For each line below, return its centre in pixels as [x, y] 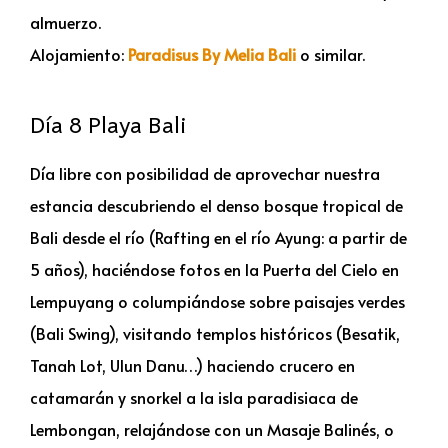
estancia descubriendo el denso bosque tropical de [216, 204]
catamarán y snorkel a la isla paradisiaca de [194, 396]
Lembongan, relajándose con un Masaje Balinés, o [212, 428]
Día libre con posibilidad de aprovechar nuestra [205, 172]
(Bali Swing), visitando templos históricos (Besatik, [215, 332]
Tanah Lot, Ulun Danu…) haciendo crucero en [192, 364]
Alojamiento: [79, 53]
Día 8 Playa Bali [108, 123]
